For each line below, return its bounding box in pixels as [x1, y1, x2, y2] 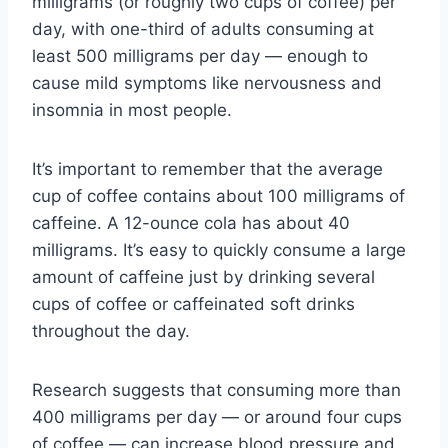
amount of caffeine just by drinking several [32, 267, 375, 288]
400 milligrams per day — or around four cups [32, 407, 402, 428]
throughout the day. [32, 321, 190, 342]
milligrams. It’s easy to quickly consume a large [32, 240, 406, 261]
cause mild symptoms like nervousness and [32, 73, 382, 94]
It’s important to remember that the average [32, 159, 383, 180]
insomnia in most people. [32, 100, 232, 121]
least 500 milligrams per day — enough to [32, 46, 368, 67]
